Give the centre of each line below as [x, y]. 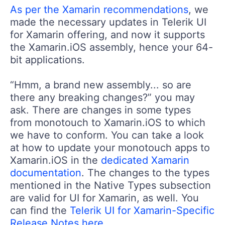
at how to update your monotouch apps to [110, 147]
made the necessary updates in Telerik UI [108, 22]
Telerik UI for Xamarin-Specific [142, 210]
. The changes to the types [145, 173]
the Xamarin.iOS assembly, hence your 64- [111, 47]
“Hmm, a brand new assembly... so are [101, 85]
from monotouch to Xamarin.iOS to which [108, 122]
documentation [46, 173]
